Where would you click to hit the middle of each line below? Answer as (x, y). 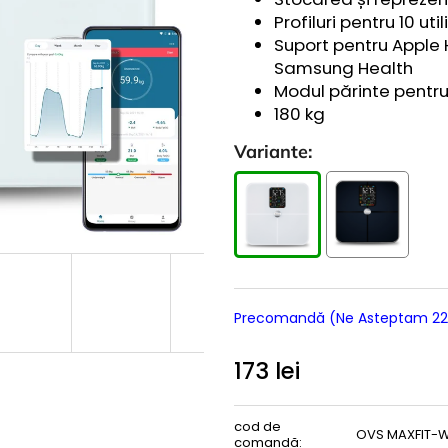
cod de (257, 427)
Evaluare (262, 391)
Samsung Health (343, 67)
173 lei (267, 371)
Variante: (273, 152)
